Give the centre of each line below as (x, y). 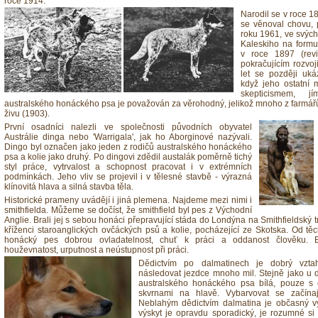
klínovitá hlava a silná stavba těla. (69, 187)
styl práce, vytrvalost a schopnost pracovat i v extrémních (128, 167)
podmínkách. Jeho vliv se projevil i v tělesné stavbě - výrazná (128, 177)
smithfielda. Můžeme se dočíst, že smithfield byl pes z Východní (128, 210)
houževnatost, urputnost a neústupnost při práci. (97, 250)
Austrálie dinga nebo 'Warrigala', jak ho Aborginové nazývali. (128, 137)
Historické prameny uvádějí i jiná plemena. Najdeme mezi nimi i (128, 200)
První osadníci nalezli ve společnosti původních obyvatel (128, 127)
